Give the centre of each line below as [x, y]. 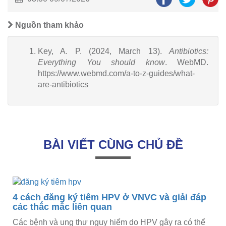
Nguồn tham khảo [48, 25]
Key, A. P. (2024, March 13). [103, 51]
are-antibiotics [63, 85]
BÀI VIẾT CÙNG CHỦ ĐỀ [113, 145]
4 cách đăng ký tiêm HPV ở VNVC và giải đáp [109, 197]
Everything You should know [101, 63]
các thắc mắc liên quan [62, 207]
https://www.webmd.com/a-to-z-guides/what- [116, 74]
